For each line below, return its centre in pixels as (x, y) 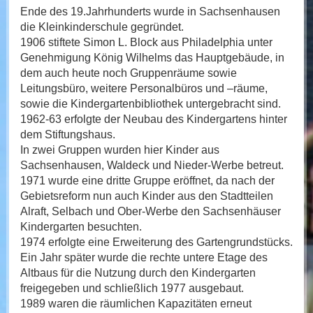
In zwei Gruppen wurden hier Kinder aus (119, 150)
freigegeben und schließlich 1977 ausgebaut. (132, 289)
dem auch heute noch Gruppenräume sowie (128, 73)
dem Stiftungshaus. (67, 135)
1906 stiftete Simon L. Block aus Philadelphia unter (146, 43)
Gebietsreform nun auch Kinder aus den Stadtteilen (146, 196)
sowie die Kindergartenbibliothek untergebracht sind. (150, 104)
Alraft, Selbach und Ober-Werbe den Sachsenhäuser (150, 212)
